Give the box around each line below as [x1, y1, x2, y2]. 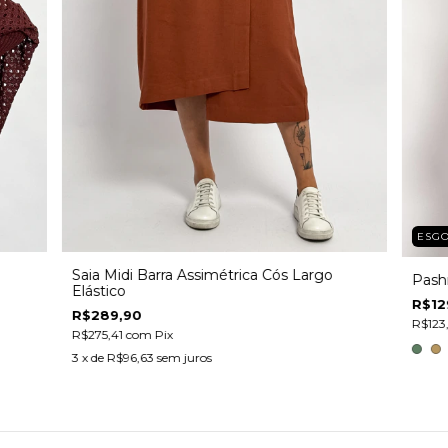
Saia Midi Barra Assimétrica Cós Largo [71, 266, 333, 285]
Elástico [71, 282, 126, 301]
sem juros [156, 350, 212, 366]
